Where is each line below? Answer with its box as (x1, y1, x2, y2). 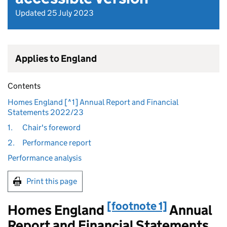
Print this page (26, 176, 77, 186)
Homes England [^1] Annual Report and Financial (8, 97, 178, 107)
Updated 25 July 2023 (15, 8, 94, 18)
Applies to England (15, 53, 97, 64)
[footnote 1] (107, 199, 167, 213)
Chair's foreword (22, 123, 81, 132)
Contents (8, 81, 41, 91)
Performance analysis (8, 153, 82, 163)
